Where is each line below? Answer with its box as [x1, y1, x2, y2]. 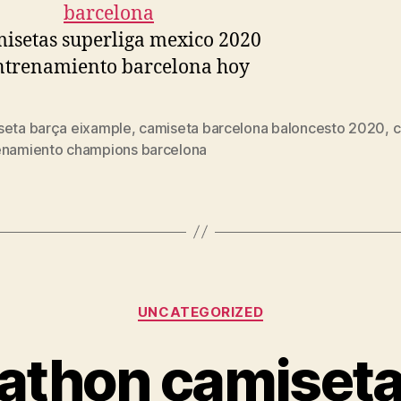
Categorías [200, 294, 279, 313]
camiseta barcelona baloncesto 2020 [139, 118, 386, 137]
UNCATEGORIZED [137, 303, 264, 320]
